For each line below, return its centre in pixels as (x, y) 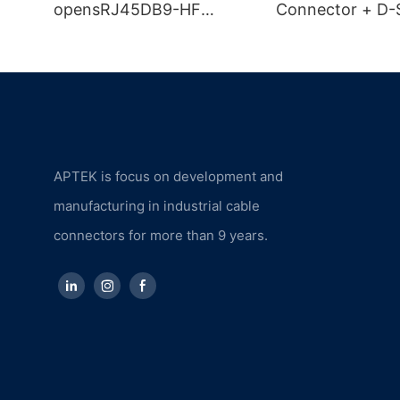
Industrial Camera (120, 34)
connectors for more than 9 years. (161, 235)
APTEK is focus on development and (168, 176)
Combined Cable (116, 58)
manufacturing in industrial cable (157, 205)
